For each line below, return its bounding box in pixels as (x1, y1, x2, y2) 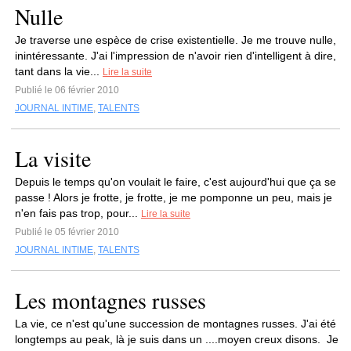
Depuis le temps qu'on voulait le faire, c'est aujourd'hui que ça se (15, 175, 336, 188)
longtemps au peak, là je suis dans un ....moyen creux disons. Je (15, 333, 338, 346)
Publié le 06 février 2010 (15, 85, 119, 96)
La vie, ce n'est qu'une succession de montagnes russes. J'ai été (15, 317, 336, 330)
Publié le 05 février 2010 (15, 226, 119, 237)
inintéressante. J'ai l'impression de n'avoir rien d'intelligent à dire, (15, 49, 336, 62)
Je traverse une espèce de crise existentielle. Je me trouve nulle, (15, 34, 336, 46)
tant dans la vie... (15, 65, 103, 78)
